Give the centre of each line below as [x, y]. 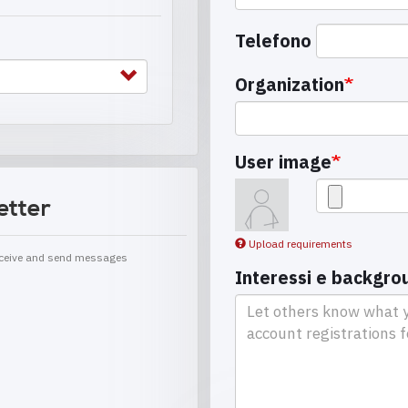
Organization [290, 84]
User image [283, 161]
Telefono [273, 41]
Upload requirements [301, 244]
